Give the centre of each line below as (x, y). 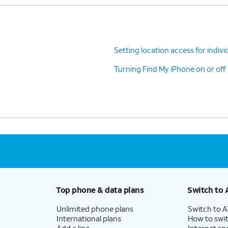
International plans (89, 218)
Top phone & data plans (100, 189)
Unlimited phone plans (95, 208)
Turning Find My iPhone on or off (170, 68)
